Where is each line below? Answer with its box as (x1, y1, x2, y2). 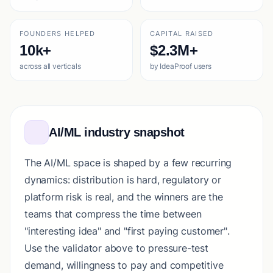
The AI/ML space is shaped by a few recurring (24, 157, 232, 169)
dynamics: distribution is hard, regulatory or (24, 174, 222, 186)
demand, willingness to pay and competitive (24, 259, 224, 271)
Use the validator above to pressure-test (24, 242, 208, 254)
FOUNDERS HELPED (19, 29, 96, 38)
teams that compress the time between (24, 208, 202, 220)
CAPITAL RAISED (150, 29, 214, 38)
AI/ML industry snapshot (49, 126, 185, 139)
